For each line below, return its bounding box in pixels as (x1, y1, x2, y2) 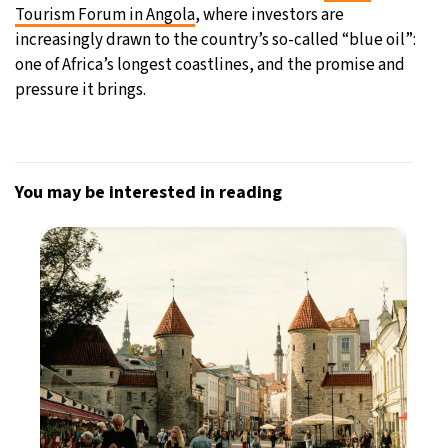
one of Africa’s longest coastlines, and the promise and (15, 52, 405, 77)
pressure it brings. (15, 77, 146, 102)
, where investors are (195, 2, 344, 27)
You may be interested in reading (15, 179, 282, 205)
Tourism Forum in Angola (15, 2, 195, 27)
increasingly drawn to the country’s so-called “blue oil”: (15, 27, 416, 52)
